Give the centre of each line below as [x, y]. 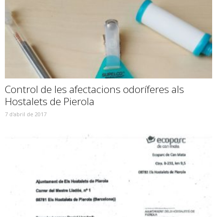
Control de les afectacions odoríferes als [94, 89]
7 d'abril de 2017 [26, 114]
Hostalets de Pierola [50, 101]
